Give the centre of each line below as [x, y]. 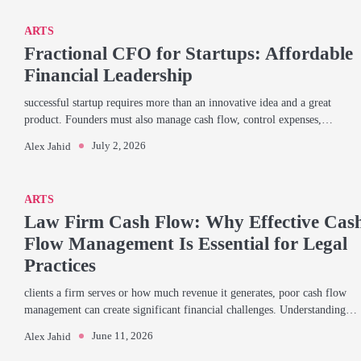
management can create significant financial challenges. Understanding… [191, 309]
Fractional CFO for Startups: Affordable [189, 53]
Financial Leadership [108, 75]
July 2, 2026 [119, 145]
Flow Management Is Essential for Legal [186, 243]
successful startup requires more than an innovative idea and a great [178, 102]
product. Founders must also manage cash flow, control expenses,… [178, 119]
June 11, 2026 [122, 336]
